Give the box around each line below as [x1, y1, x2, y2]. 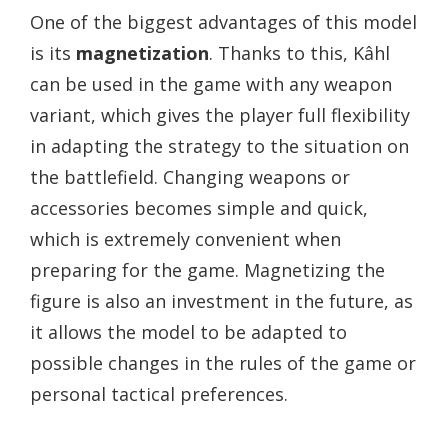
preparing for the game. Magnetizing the [30, 258, 385, 283]
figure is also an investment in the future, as [30, 289, 413, 314]
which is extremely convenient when [30, 227, 341, 252]
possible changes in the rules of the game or [30, 351, 416, 376]
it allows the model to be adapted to [30, 320, 347, 345]
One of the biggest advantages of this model [30, 10, 417, 35]
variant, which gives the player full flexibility [30, 103, 410, 128]
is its [30, 41, 76, 66]
